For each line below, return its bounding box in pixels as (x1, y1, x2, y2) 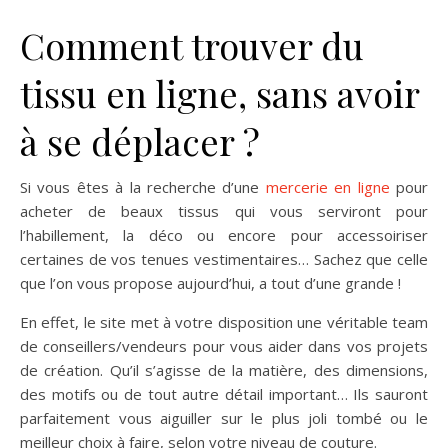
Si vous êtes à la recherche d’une (20, 177, 266, 197)
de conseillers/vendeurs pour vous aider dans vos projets (20, 336, 428, 356)
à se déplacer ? (20, 117, 260, 165)
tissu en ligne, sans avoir (20, 69, 419, 117)
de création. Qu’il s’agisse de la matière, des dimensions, (20, 360, 428, 380)
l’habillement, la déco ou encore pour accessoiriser (20, 225, 428, 245)
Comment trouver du (20, 21, 364, 69)
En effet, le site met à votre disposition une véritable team (20, 312, 428, 332)
